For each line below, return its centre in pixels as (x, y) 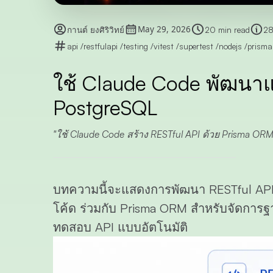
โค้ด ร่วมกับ (87, 208)
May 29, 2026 (164, 29)
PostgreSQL (105, 107)
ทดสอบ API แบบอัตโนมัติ (120, 227)
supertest (197, 46)
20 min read (227, 29)
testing (136, 46)
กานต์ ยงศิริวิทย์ (95, 29)
